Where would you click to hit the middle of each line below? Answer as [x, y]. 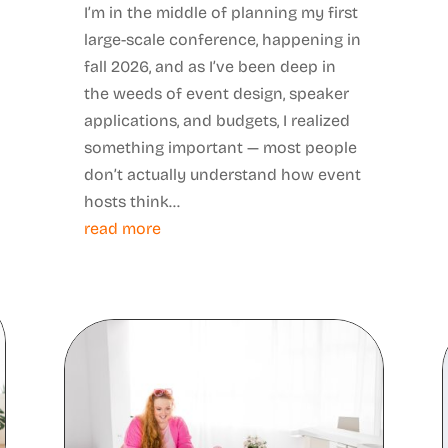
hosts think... [131, 201]
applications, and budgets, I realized [216, 120]
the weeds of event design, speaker [216, 93]
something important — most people [220, 147]
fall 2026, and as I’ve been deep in [209, 66]
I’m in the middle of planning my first [220, 12]
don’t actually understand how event [222, 174]
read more [122, 228]
